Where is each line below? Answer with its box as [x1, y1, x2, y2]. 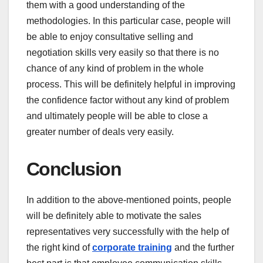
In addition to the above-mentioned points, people [26, 194, 231, 205]
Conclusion [26, 158, 121, 180]
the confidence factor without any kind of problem [26, 95, 229, 105]
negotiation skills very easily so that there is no [26, 47, 219, 58]
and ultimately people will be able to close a [26, 110, 208, 121]
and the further [172, 242, 234, 252]
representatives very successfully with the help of [26, 226, 229, 237]
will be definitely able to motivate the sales [26, 210, 201, 221]
